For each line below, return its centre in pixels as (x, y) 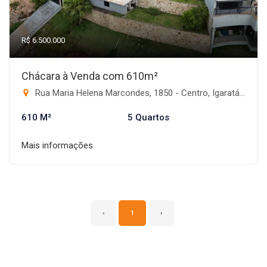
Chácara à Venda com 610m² (90, 76)
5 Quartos (148, 117)
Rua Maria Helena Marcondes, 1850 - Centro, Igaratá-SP (136, 93)
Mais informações (57, 145)
